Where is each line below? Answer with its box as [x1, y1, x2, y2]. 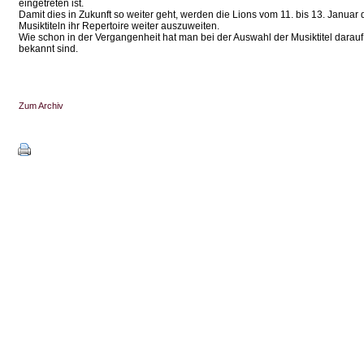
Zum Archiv [19, 101, 63, 110]
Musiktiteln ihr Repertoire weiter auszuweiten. [19, 20, 219, 32]
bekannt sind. [19, 43, 78, 54]
